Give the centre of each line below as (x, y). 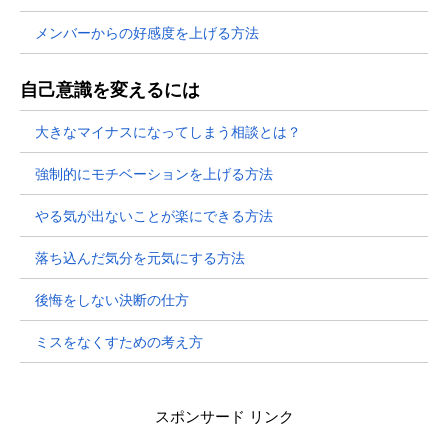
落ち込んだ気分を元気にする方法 (140, 257)
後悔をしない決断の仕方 (112, 299)
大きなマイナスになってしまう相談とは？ (168, 131)
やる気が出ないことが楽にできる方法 (154, 215)
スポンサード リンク (224, 416)
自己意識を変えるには (110, 89)
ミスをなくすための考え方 (119, 341)
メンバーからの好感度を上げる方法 (147, 32)
